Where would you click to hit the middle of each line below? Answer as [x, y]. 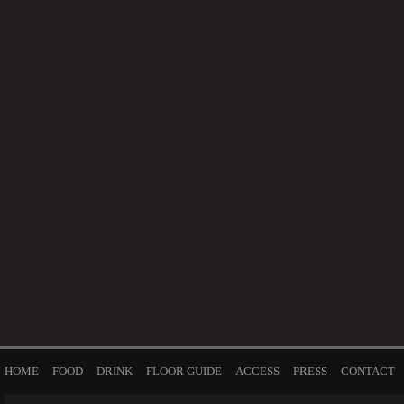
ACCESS [257, 371]
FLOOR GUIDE [184, 371]
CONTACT [368, 371]
